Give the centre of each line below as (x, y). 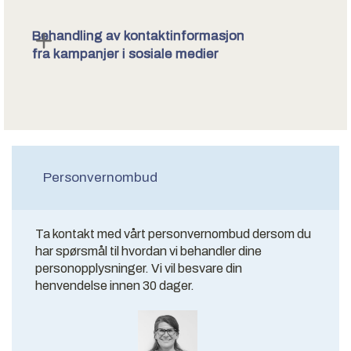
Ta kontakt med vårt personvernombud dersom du (173, 234)
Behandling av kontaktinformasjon (138, 35)
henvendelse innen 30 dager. (115, 286)
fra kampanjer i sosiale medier (125, 53)
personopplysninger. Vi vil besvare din (139, 269)
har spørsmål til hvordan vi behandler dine (148, 251)
